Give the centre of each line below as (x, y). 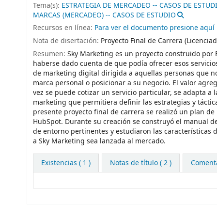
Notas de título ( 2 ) (140, 163)
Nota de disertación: (67, 41)
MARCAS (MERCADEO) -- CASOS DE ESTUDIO (104, 15)
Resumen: (50, 54)
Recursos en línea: (64, 28)
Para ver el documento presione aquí (155, 28)
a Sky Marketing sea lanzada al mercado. (99, 141)
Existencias (59, 163)
